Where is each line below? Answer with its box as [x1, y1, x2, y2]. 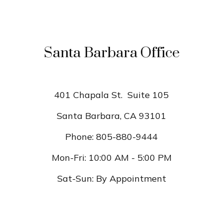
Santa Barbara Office [43, 44, 180, 62]
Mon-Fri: [51, 152, 86, 163]
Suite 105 [127, 89, 169, 101]
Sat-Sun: [57, 173, 94, 184]
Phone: [65, 131, 94, 142]
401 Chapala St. [54, 89, 127, 101]
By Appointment [96, 173, 166, 184]
